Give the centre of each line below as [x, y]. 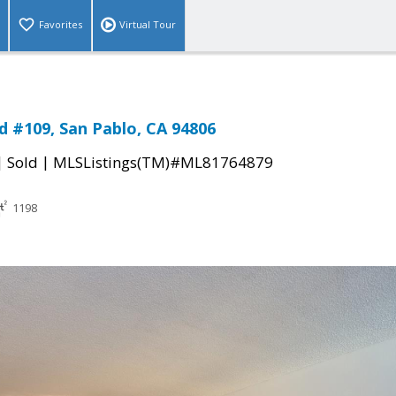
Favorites [61, 25]
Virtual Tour [148, 25]
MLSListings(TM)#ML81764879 [163, 163]
